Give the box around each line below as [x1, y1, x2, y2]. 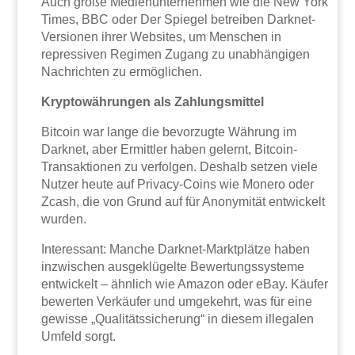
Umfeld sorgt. [41, 329, 116, 343]
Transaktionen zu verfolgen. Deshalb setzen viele [41, 159, 319, 174]
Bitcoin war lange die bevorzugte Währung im [41, 124, 297, 139]
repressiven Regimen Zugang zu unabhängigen [41, 47, 311, 61]
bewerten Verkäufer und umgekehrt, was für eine [41, 294, 313, 308]
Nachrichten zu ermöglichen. [41, 64, 203, 78]
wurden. [41, 212, 87, 226]
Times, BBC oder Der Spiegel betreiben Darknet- [41, 12, 316, 26]
